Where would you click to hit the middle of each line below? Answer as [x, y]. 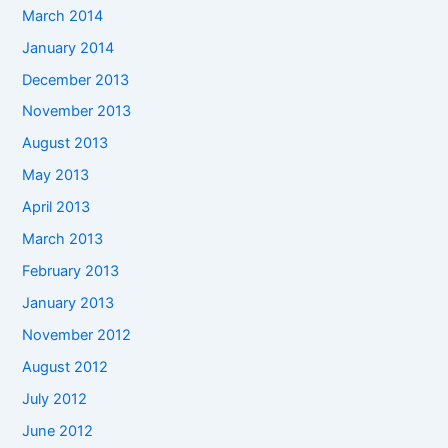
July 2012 [55, 398]
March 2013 [63, 239]
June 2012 [58, 430]
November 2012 [77, 335]
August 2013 [65, 143]
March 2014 [63, 15]
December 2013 [76, 79]
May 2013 [56, 175]
